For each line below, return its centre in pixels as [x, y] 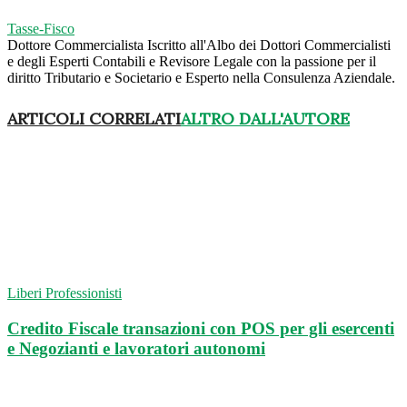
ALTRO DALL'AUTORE [265, 118]
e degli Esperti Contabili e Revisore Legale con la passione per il [192, 61]
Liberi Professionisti [65, 293]
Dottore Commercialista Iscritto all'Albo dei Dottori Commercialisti [199, 45]
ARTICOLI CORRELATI [94, 118]
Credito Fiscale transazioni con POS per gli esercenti [201, 329]
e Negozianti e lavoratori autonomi [136, 349]
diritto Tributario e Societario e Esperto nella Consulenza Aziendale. [201, 77]
